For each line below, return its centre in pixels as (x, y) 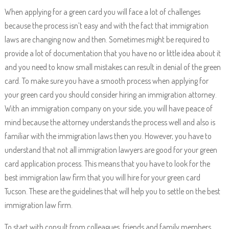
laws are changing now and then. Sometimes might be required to (107, 39)
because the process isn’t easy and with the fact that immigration (106, 26)
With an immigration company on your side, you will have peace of (108, 108)
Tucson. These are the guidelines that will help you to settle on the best (112, 191)
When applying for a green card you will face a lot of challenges (102, 12)
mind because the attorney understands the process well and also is (110, 122)
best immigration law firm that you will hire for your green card (102, 177)
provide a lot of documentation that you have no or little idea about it (112, 53)
